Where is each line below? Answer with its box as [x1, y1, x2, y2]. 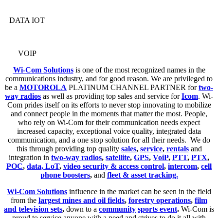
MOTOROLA [19, 83, 67, 91]
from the [11, 196, 36, 204]
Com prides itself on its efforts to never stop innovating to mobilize [7, 100, 211, 109]
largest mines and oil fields [38, 196, 125, 204]
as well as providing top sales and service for [41, 91, 182, 100]
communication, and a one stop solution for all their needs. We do [8, 135, 210, 144]
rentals [166, 144, 189, 153]
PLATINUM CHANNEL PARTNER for [67, 83, 199, 91]
